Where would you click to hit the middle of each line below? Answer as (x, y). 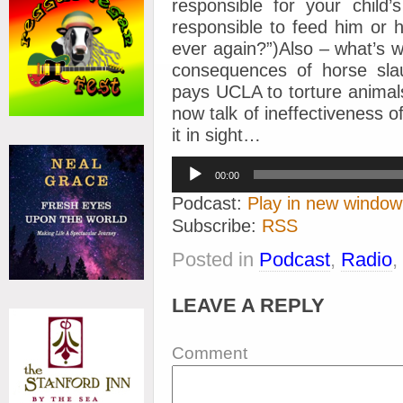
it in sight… (216, 135)
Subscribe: (217, 226)
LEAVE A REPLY (248, 305)
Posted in (215, 260)
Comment (210, 353)
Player (189, 181)
